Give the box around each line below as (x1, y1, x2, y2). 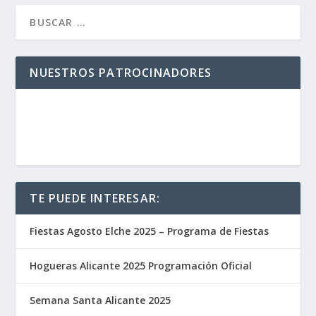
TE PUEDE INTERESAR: (30, 190, 161, 207)
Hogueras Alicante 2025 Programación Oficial (30, 259, 253, 273)
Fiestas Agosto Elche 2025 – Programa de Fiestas (30, 224, 269, 238)
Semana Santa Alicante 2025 (30, 293, 171, 308)
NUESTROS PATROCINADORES (30, 65, 212, 81)
